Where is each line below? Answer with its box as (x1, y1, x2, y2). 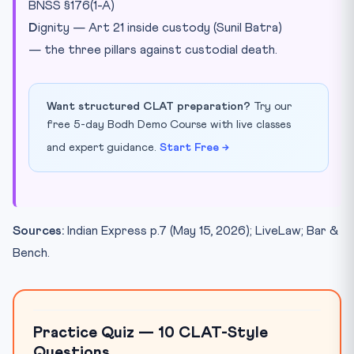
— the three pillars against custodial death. (28, 43, 277, 57)
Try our (250, 101, 292, 113)
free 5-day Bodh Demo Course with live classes (47, 119, 291, 131)
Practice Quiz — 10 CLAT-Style (33, 325, 268, 341)
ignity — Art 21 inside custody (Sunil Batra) (38, 21, 282, 35)
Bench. (13, 247, 50, 260)
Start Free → (160, 142, 229, 154)
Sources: (13, 224, 64, 238)
